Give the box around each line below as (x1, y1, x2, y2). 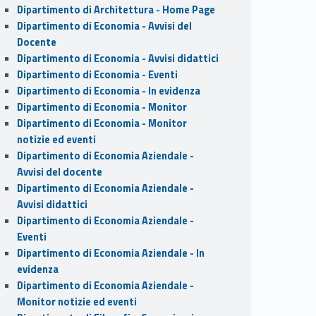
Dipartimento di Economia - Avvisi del (16, 18, 192, 34)
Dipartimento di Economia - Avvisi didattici (16, 50, 219, 66)
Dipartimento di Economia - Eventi (16, 66, 178, 83)
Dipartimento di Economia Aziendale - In (16, 245, 205, 261)
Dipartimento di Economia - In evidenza (16, 83, 200, 99)
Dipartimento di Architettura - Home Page (16, 1, 215, 18)
